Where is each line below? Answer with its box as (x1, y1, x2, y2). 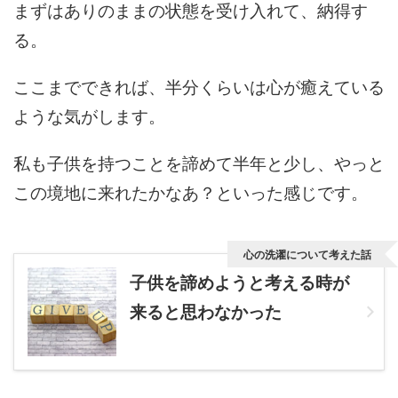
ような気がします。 (13, 102, 165, 127)
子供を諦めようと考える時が (130, 269, 349, 294)
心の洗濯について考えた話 (243, 245, 371, 262)
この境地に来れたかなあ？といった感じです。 (13, 179, 368, 203)
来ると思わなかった (130, 298, 282, 323)
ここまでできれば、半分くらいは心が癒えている (13, 73, 385, 98)
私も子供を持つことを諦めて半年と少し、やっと (13, 149, 385, 174)
